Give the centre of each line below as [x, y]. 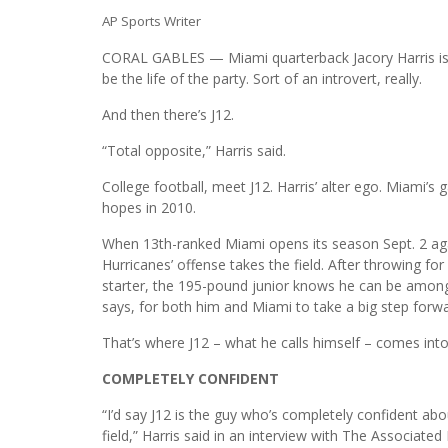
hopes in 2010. [149, 207]
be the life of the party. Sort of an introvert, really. [262, 78]
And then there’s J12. [168, 114]
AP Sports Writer [151, 20]
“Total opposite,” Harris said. [194, 150]
